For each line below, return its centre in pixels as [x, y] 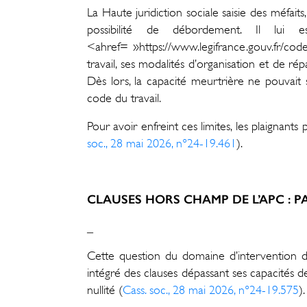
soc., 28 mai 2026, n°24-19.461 [162, 144]
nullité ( [105, 290]
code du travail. [124, 98]
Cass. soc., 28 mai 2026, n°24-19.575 [211, 290]
